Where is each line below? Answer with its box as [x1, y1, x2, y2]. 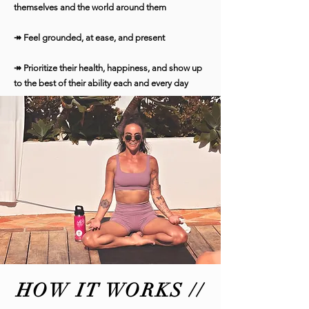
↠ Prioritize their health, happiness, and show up [14, 62, 202, 73]
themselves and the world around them [14, 1, 166, 12]
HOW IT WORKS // [16, 279, 205, 302]
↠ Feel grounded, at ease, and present [14, 32, 165, 43]
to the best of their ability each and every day [14, 77, 188, 88]
